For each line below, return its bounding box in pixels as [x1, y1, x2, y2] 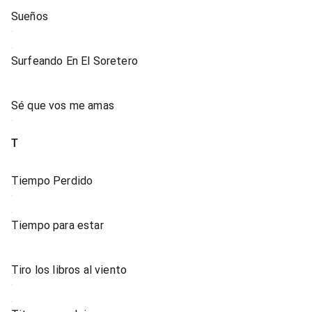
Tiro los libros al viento [11, 263, 127, 276]
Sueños [11, 10, 48, 23]
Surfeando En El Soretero [11, 54, 138, 68]
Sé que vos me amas [11, 99, 114, 112]
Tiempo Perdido [11, 174, 93, 187]
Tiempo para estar [11, 219, 104, 232]
